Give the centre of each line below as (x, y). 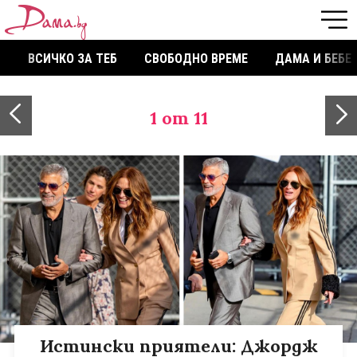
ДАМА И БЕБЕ (313, 59)
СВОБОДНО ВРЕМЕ (196, 59)
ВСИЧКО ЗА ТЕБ (73, 59)
